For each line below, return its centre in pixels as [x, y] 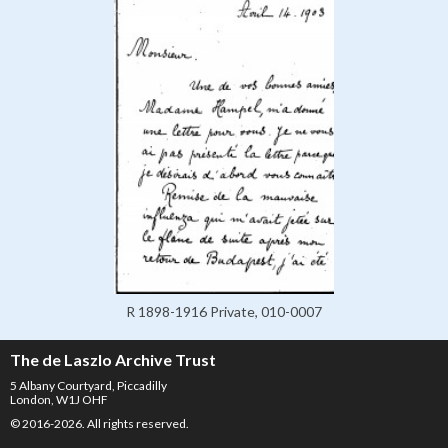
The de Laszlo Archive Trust [113, 359]
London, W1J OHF [59, 399]
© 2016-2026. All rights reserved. [99, 423]
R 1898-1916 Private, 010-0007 [224, 311]
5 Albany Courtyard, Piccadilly [88, 385]
